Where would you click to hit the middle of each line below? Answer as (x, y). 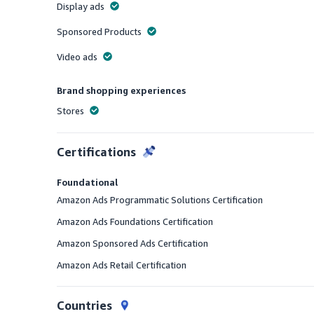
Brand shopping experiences (122, 90)
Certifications (97, 152)
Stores (71, 111)
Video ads (77, 57)
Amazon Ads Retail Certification (122, 265)
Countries (85, 305)
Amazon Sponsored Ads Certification (133, 243)
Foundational (88, 182)
